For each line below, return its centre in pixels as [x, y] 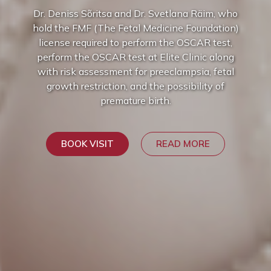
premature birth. [135, 100]
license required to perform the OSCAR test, [135, 42]
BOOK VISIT [87, 144]
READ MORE [183, 144]
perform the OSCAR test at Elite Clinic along [135, 57]
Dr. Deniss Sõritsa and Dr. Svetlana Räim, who [135, 13]
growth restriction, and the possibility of [135, 86]
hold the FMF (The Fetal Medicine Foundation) [135, 28]
